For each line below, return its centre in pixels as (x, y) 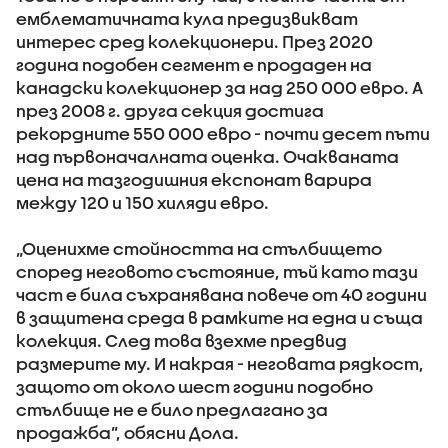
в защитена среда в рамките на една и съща (219, 317)
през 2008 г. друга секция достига (170, 110)
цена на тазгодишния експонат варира (194, 179)
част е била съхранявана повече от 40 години (221, 294)
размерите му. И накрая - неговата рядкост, (220, 363)
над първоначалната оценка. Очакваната (207, 156)
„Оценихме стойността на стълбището (199, 248)
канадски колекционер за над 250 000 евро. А (219, 87)
